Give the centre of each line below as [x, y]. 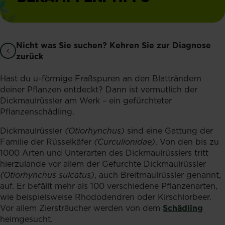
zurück [30, 56]
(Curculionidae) [125, 141]
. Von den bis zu [187, 141]
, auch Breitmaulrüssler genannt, [158, 175]
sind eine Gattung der [170, 130]
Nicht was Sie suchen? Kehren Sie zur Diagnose [114, 45]
